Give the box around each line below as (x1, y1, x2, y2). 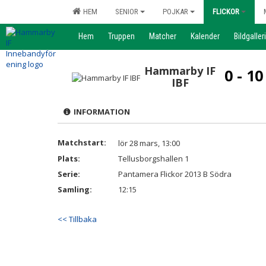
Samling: (58, 184, 92, 195)
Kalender (191, 31, 220, 41)
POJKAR (163, 7, 188, 16)
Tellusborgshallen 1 (118, 153, 189, 164)
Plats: (58, 153, 80, 164)
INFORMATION (70, 106, 130, 117)
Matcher (149, 31, 176, 41)
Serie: (58, 169, 80, 179)
